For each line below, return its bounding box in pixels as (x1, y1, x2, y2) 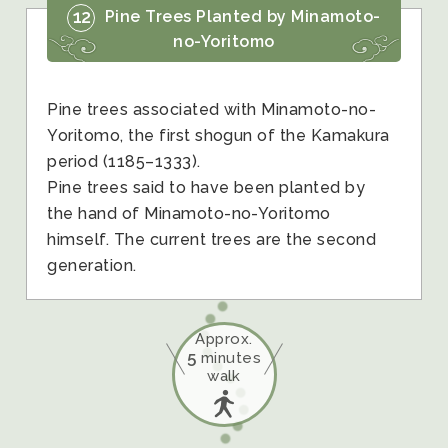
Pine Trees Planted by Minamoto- (100, 7, 381, 27)
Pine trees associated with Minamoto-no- (47, 99, 377, 119)
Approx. (195, 330, 253, 349)
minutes (196, 349, 262, 368)
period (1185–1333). (47, 151, 201, 171)
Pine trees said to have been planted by (47, 177, 366, 197)
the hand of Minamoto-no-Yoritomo (47, 203, 331, 223)
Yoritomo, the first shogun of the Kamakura (47, 125, 390, 145)
